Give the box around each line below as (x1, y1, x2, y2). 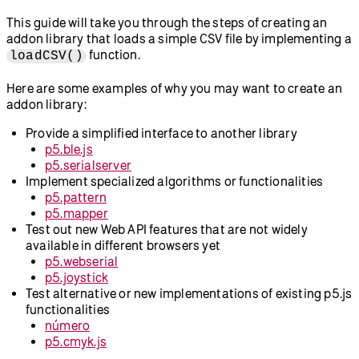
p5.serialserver (45, 157, 131, 172)
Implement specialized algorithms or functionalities (26, 173, 324, 188)
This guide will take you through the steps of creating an (6, 14, 328, 30)
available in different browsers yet (26, 237, 220, 252)
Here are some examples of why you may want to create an (6, 80, 343, 95)
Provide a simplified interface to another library (26, 125, 297, 140)
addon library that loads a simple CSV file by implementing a (6, 30, 353, 46)
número (45, 317, 91, 333)
